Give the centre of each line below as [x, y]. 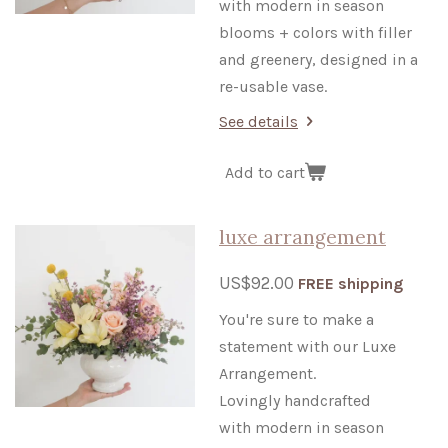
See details [258, 122]
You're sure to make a [296, 320]
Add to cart [265, 172]
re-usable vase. [273, 87]
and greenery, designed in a [318, 60]
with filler [377, 33]
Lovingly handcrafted [295, 401]
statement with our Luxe [307, 347]
